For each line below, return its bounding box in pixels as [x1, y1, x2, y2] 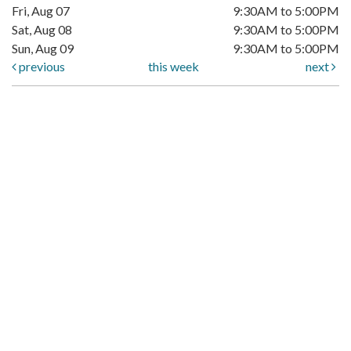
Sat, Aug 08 [12, 22, 72, 38]
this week [148, 59, 200, 74]
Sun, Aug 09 [12, 41, 74, 56]
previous [16, 59, 65, 74]
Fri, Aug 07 [12, 3, 70, 19]
